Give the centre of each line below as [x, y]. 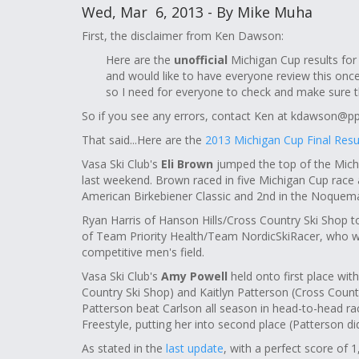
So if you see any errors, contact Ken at [186, 116]
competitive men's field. [143, 252]
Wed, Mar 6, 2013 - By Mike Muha [197, 12]
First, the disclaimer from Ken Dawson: [183, 36]
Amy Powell [193, 276]
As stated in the [124, 348]
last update [195, 348]
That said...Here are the [143, 140]
